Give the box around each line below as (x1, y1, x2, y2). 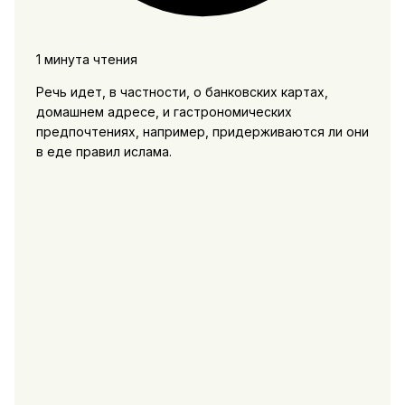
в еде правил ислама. (35, 143, 172, 159)
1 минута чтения (35, 51, 137, 67)
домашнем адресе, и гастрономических (35, 103, 292, 119)
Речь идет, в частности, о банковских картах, (35, 83, 328, 99)
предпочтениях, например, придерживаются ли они (35, 123, 369, 139)
